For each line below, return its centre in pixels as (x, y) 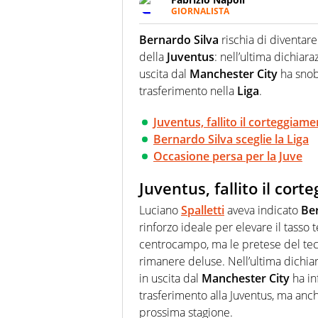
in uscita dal (170, 278)
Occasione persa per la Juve (228, 157)
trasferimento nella (188, 91)
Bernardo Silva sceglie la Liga (231, 139)
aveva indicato (263, 210)
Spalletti (203, 210)
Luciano (160, 210)
